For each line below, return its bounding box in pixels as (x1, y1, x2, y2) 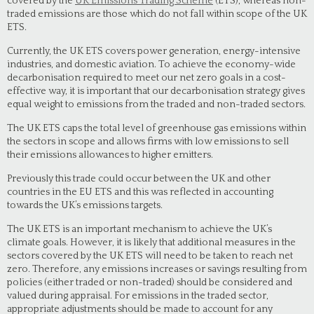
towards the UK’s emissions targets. (7, 200, 163, 211)
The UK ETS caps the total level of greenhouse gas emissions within (7, 123, 306, 134)
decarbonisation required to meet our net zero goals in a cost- (7, 72, 286, 83)
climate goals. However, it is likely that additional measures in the (7, 237, 296, 248)
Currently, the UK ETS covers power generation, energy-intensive (7, 46, 301, 57)
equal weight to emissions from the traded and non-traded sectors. (7, 99, 306, 110)
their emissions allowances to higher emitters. (7, 149, 213, 161)
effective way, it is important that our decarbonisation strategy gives (7, 86, 305, 97)
